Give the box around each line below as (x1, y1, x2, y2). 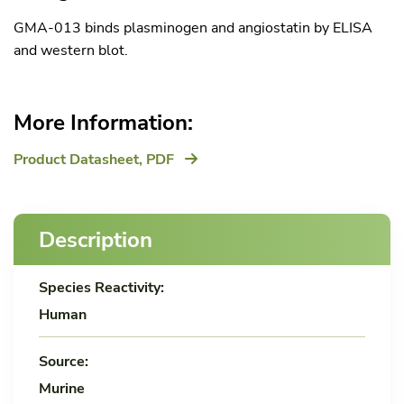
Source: (39, 351, 88, 372)
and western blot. (14, 41, 128, 60)
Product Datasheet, (14, 150, 146, 170)
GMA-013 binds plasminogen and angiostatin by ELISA (14, 18, 372, 38)
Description (39, 225, 152, 254)
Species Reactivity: (39, 277, 164, 298)
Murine (39, 378, 85, 399)
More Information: (14, 108, 193, 137)
